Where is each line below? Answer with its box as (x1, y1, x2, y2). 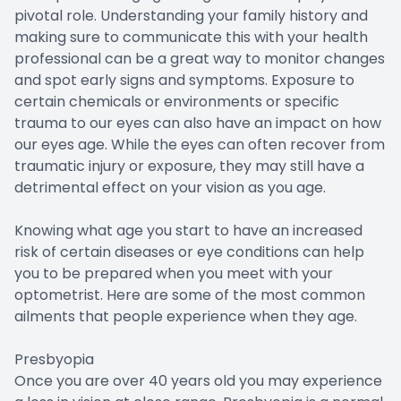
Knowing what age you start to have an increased (14, 219, 363, 241)
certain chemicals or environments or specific (14, 90, 339, 112)
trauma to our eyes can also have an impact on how (14, 112, 381, 133)
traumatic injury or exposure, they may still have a (14, 155, 364, 176)
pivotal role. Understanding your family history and (14, 4, 368, 26)
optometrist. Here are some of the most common (14, 284, 365, 305)
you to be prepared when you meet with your (14, 262, 333, 284)
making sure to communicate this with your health (14, 26, 368, 47)
